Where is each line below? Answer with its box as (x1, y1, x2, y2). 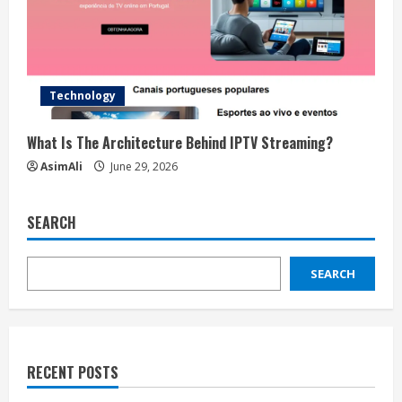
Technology (49, 88, 116, 103)
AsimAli (40, 159, 83, 174)
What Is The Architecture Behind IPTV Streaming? (27, 132, 333, 153)
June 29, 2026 (108, 159, 178, 174)
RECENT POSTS (27, 362, 118, 383)
